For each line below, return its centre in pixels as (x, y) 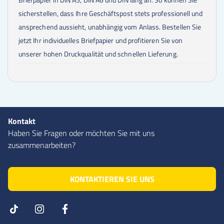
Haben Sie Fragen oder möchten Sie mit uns (81, 133)
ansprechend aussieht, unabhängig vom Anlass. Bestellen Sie (110, 27)
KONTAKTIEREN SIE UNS (112, 179)
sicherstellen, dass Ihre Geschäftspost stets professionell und (111, 13)
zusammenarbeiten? (42, 145)
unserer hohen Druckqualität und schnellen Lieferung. (98, 54)
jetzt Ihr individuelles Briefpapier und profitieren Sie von (101, 40)
